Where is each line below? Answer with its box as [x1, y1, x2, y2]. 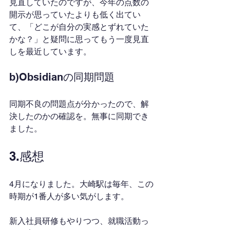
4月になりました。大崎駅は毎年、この [9, 179, 154, 189]
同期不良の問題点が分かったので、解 [9, 99, 149, 109]
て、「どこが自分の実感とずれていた [9, 22, 149, 32]
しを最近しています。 [9, 47, 91, 56]
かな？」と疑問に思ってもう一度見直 [9, 34, 149, 44]
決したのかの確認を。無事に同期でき [9, 111, 149, 121]
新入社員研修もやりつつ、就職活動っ [9, 216, 149, 226]
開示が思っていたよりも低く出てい [9, 10, 141, 20]
